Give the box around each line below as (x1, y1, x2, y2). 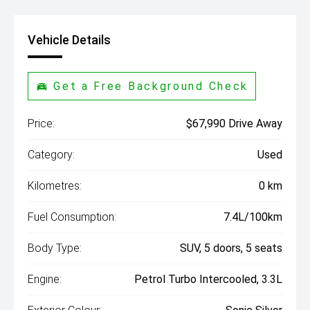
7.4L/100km (224, 210, 282, 224)
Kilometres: (28, 179, 82, 193)
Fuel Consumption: (28, 210, 116, 224)
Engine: (28, 273, 62, 286)
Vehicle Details (28, 33, 111, 47)
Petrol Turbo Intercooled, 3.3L (134, 273, 282, 286)
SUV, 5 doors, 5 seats (180, 241, 282, 255)
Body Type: (28, 241, 82, 255)
